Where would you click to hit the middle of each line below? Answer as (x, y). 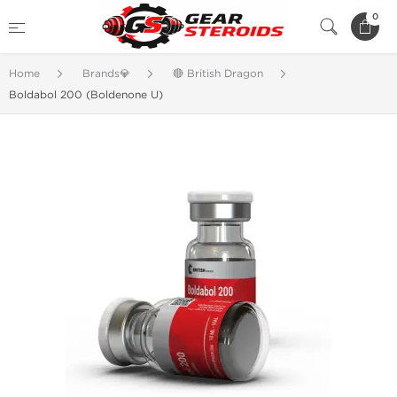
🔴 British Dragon (218, 74)
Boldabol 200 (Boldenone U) (86, 95)
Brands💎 (106, 74)
